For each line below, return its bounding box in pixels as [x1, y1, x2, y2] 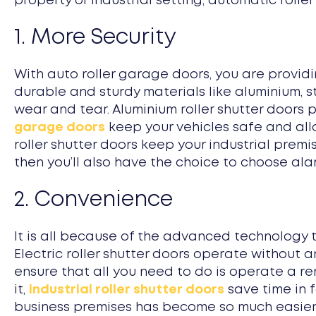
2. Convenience [14, 190, 173, 209]
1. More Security [14, 28, 176, 47]
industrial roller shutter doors [29, 284, 224, 296]
